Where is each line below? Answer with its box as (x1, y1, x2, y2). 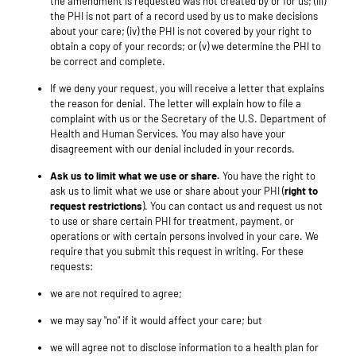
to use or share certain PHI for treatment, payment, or (50, 215, 294, 228)
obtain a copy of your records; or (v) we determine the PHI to (50, 40, 321, 53)
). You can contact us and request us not (142, 199, 323, 213)
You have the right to (220, 169, 315, 183)
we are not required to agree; (50, 287, 182, 300)
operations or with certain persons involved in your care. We (50, 230, 319, 243)
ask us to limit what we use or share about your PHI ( (50, 184, 284, 198)
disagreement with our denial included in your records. (50, 142, 295, 156)
